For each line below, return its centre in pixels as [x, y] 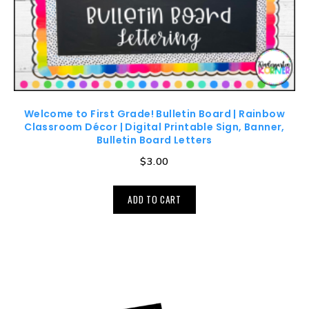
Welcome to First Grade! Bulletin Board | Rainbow [154, 114]
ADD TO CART [154, 200]
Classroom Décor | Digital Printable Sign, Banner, [154, 127]
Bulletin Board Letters [154, 140]
